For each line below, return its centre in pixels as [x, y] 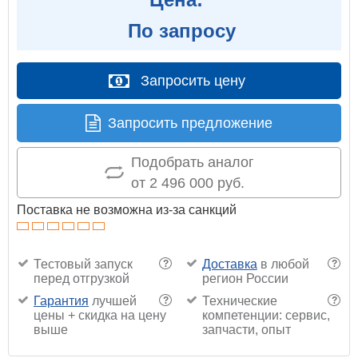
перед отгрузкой [82, 278]
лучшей [113, 300]
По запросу [179, 30]
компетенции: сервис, [266, 315]
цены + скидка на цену [100, 315]
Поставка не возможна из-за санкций [127, 209]
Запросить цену [193, 80]
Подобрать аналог [192, 162]
